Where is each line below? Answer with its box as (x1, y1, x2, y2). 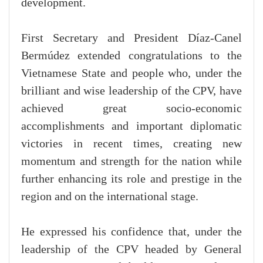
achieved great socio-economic (21, 102, 242, 116)
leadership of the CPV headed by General (21, 243, 242, 257)
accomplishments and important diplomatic (21, 120, 242, 133)
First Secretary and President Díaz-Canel (21, 32, 242, 45)
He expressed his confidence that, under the (21, 225, 242, 239)
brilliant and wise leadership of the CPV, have (21, 85, 242, 98)
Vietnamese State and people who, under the (21, 67, 242, 80)
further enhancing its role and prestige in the (21, 173, 242, 186)
